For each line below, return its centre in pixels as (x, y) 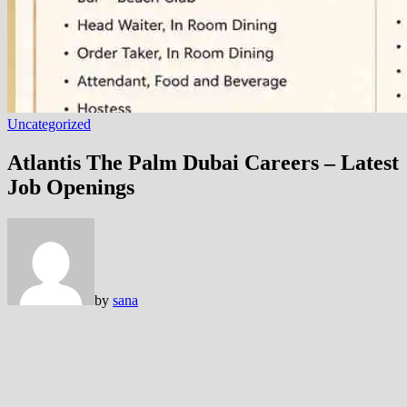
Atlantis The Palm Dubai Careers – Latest (203, 162)
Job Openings (71, 187)
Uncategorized (49, 124)
